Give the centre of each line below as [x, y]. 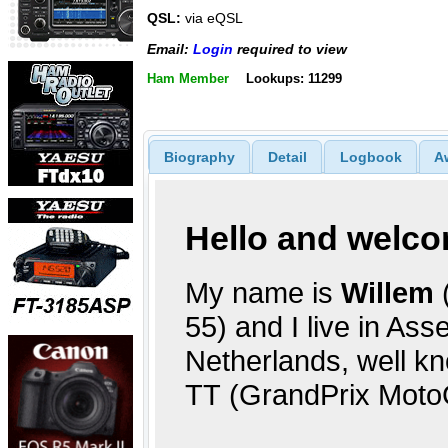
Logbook [370, 156]
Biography [199, 156]
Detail [287, 156]
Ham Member [188, 78]
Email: [170, 48]
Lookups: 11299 [293, 78]
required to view [290, 48]
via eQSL [212, 18]
